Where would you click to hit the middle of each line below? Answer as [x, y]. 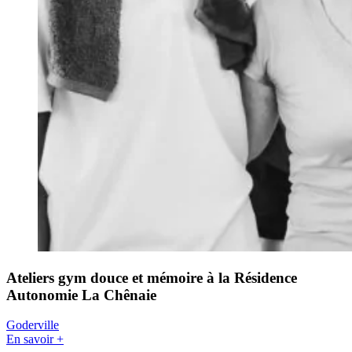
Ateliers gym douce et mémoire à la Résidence [152, 277]
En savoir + [35, 339]
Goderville [33, 325]
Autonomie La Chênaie [81, 295]
